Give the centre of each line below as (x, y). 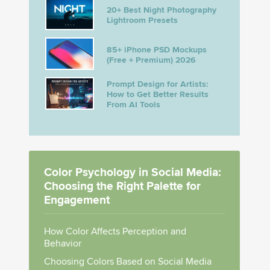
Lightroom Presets (142, 20)
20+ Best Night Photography (162, 10)
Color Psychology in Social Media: (133, 172)
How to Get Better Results (158, 94)
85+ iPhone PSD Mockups (157, 50)
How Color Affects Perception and (115, 232)
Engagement (77, 200)
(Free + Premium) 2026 (151, 60)
